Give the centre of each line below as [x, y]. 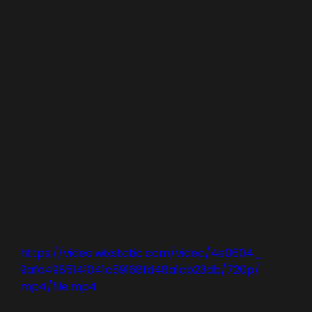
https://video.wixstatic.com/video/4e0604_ [141, 253]
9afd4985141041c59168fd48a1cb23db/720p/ [140, 270]
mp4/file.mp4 [58, 287]
